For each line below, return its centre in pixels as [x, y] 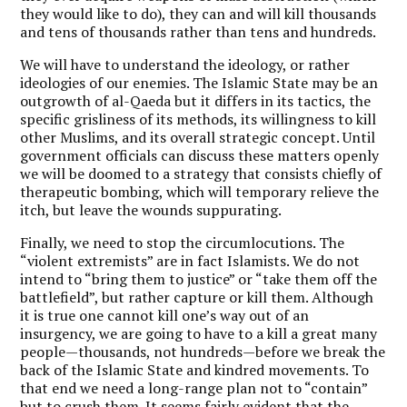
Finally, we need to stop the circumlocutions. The [183, 242]
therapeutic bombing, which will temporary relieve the [200, 191]
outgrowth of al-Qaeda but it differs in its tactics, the [196, 100]
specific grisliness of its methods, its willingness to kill [199, 119]
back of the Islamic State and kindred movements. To [195, 369]
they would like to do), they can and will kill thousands [199, 13]
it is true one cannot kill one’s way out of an [165, 315]
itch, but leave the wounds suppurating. [151, 209]
